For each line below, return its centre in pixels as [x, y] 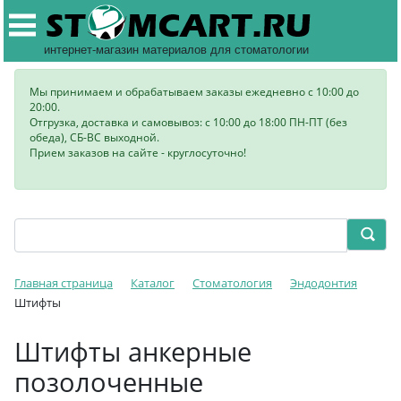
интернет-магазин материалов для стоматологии [176, 49]
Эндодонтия [324, 283]
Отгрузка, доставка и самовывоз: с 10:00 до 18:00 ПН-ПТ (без [188, 122]
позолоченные [109, 382]
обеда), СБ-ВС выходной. [94, 137]
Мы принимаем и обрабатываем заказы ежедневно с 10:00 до [194, 92]
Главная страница [64, 283]
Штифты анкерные [133, 351]
